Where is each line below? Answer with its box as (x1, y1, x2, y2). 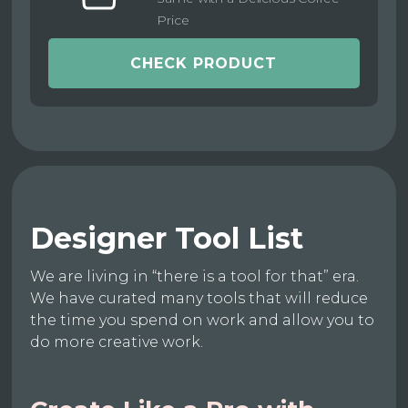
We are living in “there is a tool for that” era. (30, 268, 360, 286)
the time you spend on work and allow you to (30, 311, 375, 330)
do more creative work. (30, 333, 204, 352)
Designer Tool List (30, 220, 304, 257)
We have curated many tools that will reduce (30, 290, 369, 308)
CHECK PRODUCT (130, 55, 278, 73)
